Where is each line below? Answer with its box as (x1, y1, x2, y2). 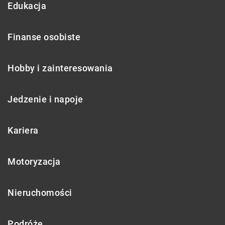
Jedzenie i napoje (8, 94, 83, 105)
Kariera (8, 125, 39, 136)
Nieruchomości (8, 187, 72, 198)
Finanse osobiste (8, 32, 80, 43)
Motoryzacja (8, 156, 61, 167)
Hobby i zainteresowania (8, 63, 113, 74)
